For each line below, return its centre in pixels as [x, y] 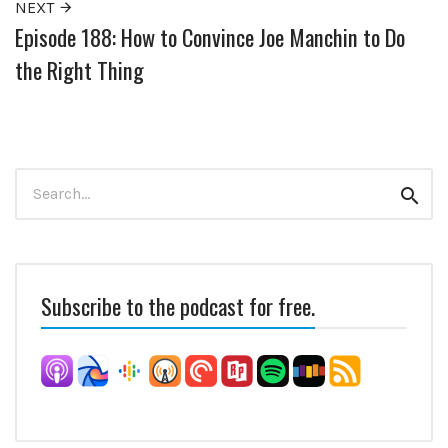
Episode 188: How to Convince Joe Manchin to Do [210, 36]
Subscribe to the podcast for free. [178, 306]
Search [40, 179]
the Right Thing [79, 69]
